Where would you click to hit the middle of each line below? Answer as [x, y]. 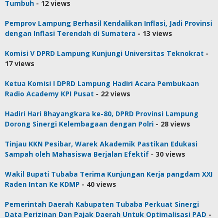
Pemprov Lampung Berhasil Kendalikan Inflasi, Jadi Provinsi [109, 23]
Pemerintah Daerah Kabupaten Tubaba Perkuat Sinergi [102, 204]
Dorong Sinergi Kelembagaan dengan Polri [79, 124]
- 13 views [154, 34]
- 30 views [167, 154]
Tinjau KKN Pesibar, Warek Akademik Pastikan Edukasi [101, 144]
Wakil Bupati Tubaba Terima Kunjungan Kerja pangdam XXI [109, 174]
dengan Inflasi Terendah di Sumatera [70, 34]
